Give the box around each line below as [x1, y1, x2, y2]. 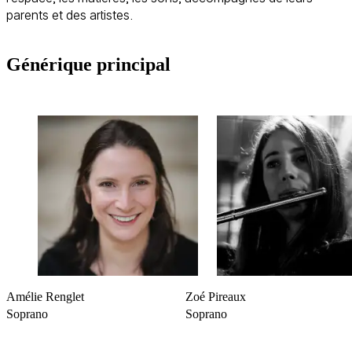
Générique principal [6, 53, 170, 75]
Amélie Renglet [6, 289, 84, 303]
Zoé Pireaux [185, 289, 246, 303]
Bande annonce [6, 35, 122, 54]
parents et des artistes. [6, 7, 133, 23]
